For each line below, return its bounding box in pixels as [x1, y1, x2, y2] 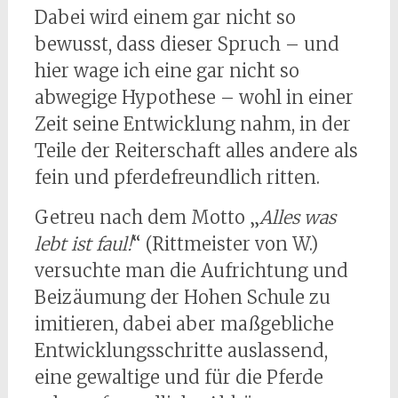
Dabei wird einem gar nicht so [34, 6, 296, 29]
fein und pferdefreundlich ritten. [34, 166, 320, 189]
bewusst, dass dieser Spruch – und [34, 33, 339, 56]
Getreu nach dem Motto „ [34, 206, 259, 229]
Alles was [259, 206, 336, 229]
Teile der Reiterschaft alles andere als [34, 139, 358, 163]
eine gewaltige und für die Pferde [34, 366, 323, 389]
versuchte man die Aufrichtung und [34, 259, 348, 283]
